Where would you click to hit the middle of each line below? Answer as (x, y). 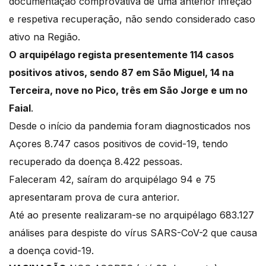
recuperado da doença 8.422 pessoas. (96, 162)
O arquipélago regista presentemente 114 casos (121, 55)
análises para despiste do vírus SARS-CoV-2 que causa (133, 233)
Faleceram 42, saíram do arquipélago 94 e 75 (112, 180)
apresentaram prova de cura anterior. (96, 197)
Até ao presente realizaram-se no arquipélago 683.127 (132, 215)
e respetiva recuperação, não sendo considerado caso (132, 19)
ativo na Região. (46, 37)
